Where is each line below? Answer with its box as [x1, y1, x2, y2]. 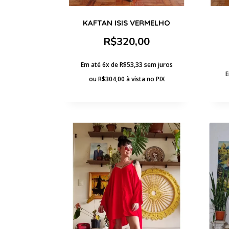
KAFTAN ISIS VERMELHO [83, 17, 170, 28]
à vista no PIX [126, 74, 165, 83]
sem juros [144, 60, 173, 69]
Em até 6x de [80, 60, 120, 69]
